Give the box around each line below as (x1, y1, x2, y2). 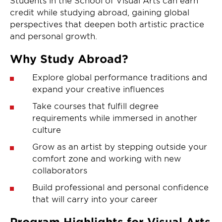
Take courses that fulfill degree (32, 100, 159, 111)
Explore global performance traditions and (32, 71, 207, 82)
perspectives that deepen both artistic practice (10, 18, 204, 29)
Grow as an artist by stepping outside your (32, 141, 207, 151)
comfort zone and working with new (32, 153, 181, 163)
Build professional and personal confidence (32, 181, 209, 192)
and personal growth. (10, 30, 97, 41)
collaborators (32, 165, 87, 175)
